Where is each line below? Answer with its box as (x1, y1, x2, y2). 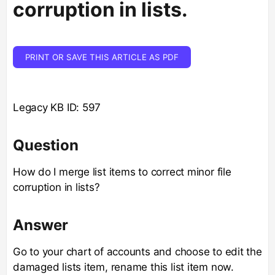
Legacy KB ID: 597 (13, 101, 101, 114)
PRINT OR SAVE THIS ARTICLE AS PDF (25, 52, 179, 62)
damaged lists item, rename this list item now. (13, 260, 234, 273)
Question (13, 136, 79, 154)
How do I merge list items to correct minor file (13, 165, 231, 178)
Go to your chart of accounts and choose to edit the (13, 245, 262, 258)
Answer (13, 215, 68, 234)
